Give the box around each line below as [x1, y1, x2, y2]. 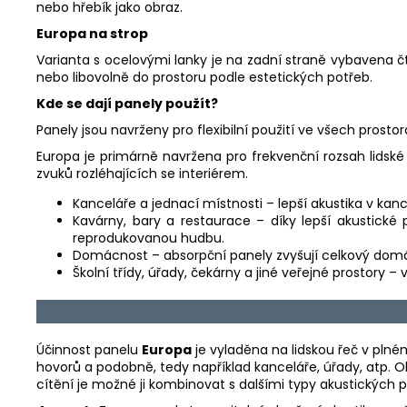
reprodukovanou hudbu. [73, 229, 224, 248]
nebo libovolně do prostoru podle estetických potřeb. [36, 68, 372, 87]
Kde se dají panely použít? [36, 94, 218, 114]
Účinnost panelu [36, 340, 142, 359]
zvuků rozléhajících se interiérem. [36, 164, 248, 184]
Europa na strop [36, 25, 148, 44]
